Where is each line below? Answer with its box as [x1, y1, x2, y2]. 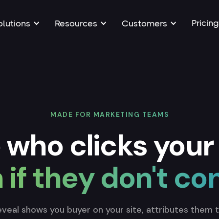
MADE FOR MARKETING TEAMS [50, 110, 169, 119]
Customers [121, 18, 167, 28]
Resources [54, 18, 97, 28]
